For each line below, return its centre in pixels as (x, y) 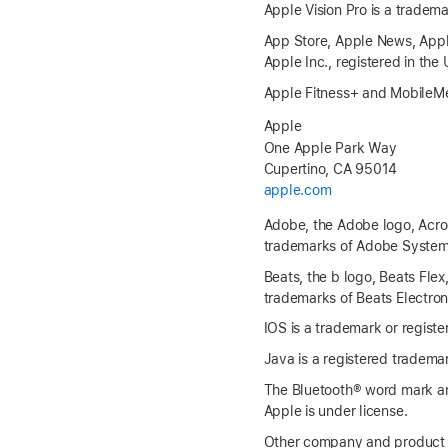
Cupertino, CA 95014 (330, 168)
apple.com (297, 189)
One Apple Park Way (330, 147)
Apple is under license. (335, 411)
